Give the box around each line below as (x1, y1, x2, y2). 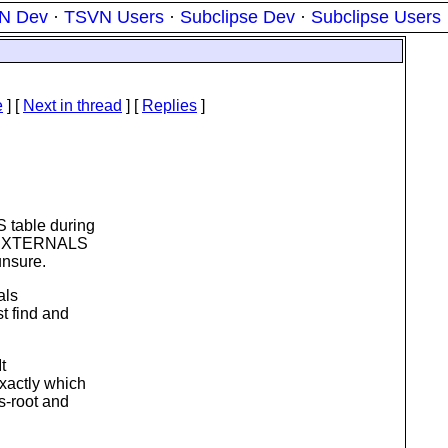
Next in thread (23, 97, 122, 114)
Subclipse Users (311, 7, 441, 27)
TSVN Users (64, 7, 164, 27)
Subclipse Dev (180, 7, 295, 27)
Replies (142, 97, 197, 114)
